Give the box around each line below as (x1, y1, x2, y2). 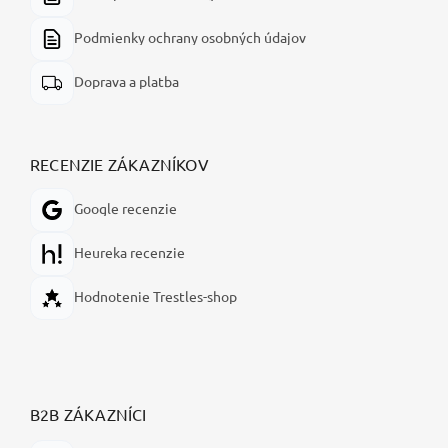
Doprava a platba (74, 71, 179, 90)
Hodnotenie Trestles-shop (74, 286, 237, 305)
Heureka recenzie (74, 242, 185, 261)
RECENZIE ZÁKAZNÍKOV (30, 153, 209, 174)
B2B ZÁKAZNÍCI (30, 403, 147, 424)
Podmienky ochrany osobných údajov (74, 27, 306, 46)
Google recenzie (74, 198, 177, 217)
